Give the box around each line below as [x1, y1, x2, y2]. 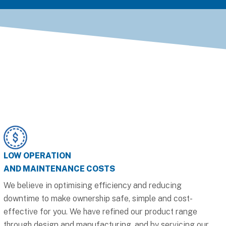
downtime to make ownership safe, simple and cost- [3, 193, 193, 203]
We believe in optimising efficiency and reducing [3, 180, 182, 190]
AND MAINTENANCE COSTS [3, 163, 115, 174]
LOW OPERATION [3, 150, 71, 160]
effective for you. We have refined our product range [3, 206, 197, 216]
